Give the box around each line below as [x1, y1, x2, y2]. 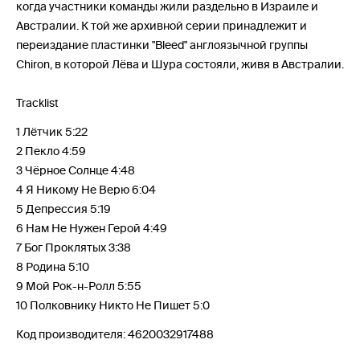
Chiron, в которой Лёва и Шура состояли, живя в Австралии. [16, 57, 344, 71]
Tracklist [16, 96, 59, 109]
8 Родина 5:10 [16, 260, 89, 273]
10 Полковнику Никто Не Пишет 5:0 [16, 298, 210, 312]
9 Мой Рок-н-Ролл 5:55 [16, 279, 141, 292]
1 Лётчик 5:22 [16, 125, 88, 138]
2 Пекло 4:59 [16, 144, 86, 157]
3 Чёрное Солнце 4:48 [16, 163, 135, 177]
